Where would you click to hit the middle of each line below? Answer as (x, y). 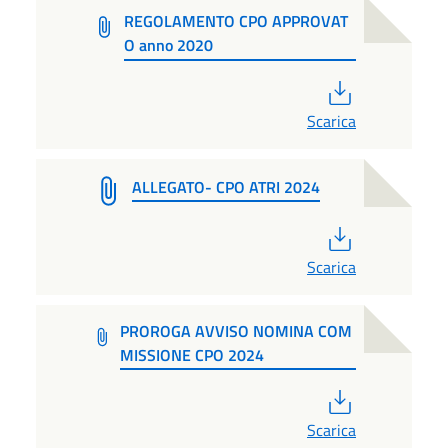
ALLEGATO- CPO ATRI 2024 (226, 186)
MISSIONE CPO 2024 (192, 354)
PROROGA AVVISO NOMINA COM (236, 330)
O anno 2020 (168, 44)
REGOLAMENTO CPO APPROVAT (235, 20)
